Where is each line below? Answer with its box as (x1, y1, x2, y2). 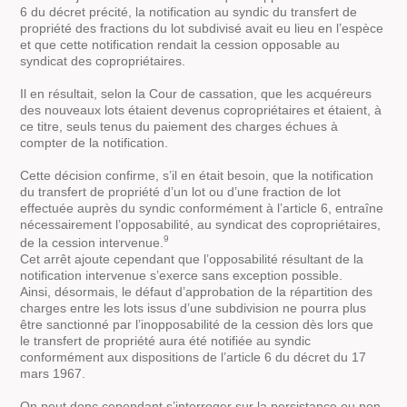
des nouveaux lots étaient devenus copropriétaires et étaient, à (20, 103, 382, 118)
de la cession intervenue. (20, 235, 164, 251)
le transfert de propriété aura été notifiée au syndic (20, 333, 312, 349)
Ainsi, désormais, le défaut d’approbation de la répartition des (20, 284, 373, 300)
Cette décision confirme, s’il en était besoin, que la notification (20, 168, 374, 184)
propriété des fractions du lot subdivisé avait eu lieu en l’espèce (20, 21, 384, 36)
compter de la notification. (20, 135, 169, 151)
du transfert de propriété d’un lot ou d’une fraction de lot (20, 184, 342, 200)
